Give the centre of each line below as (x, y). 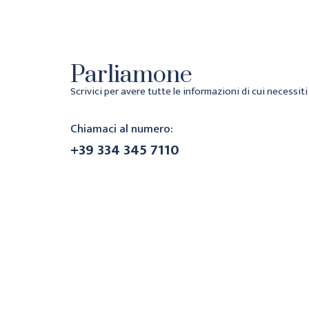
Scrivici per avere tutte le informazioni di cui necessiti (189, 92)
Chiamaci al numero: (122, 129)
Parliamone (131, 76)
